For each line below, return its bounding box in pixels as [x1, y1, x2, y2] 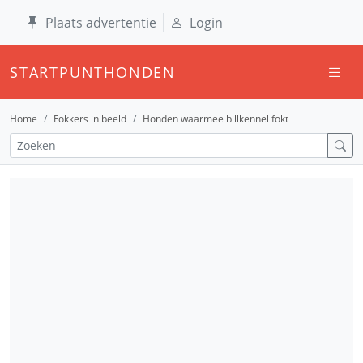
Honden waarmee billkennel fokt [143, 112, 288, 126]
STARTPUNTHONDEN [10, 62, 176, 82]
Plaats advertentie [45, 14, 156, 32]
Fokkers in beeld [53, 112, 126, 126]
